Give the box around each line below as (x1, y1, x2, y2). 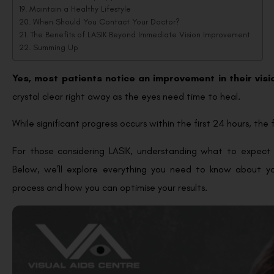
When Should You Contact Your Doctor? (32, 17, 180, 27)
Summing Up (32, 42, 78, 53)
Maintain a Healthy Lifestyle (29, 4, 133, 14)
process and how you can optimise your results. (12, 181, 207, 193)
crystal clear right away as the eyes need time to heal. (12, 91, 243, 103)
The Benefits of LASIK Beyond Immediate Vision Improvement (30, 29, 250, 40)
